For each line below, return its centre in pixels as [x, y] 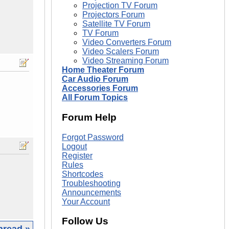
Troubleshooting [91, 183]
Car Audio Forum [95, 79]
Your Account [86, 201]
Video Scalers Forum [121, 52]
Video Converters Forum [127, 42]
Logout [74, 146]
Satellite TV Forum [116, 24]
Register [77, 155]
